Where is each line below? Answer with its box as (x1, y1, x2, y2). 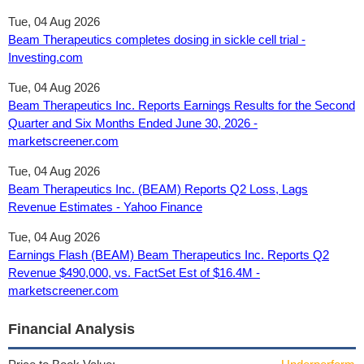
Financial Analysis (8, 321, 135, 337)
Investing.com (8, 50, 83, 64)
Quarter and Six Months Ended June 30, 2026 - (8, 116, 258, 130)
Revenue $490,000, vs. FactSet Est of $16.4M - (8, 266, 260, 279)
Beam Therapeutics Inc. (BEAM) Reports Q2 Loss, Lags (8, 182, 308, 196)
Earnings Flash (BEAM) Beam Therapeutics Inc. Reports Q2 (8, 248, 329, 262)
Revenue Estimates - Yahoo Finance (8, 200, 202, 214)
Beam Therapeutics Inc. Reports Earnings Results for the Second (8, 98, 355, 112)
